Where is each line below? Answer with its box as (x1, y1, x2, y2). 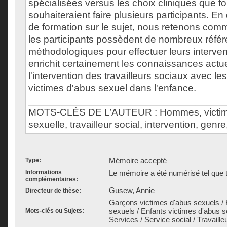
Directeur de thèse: (25, 187, 81, 194)
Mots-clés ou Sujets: (25, 207, 84, 214)
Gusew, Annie (109, 186, 155, 195)
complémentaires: (25, 176, 78, 183)
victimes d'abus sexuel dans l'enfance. (28, 83, 196, 93)
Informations (25, 169, 62, 176)
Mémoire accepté (109, 156, 167, 165)
